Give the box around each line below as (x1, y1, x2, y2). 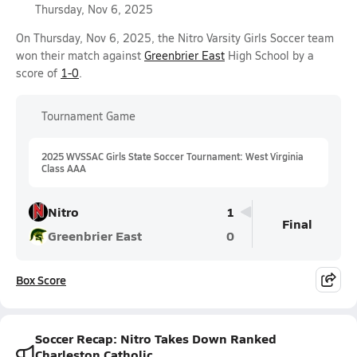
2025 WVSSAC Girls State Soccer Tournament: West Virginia (41, 150, 304, 163)
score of (16, 65, 61, 80)
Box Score (16, 272, 66, 288)
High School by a (225, 48, 314, 63)
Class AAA (41, 162, 86, 175)
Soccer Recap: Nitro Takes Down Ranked (35, 329, 277, 347)
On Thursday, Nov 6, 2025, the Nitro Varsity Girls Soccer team (16, 30, 334, 45)
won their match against (16, 48, 144, 63)
